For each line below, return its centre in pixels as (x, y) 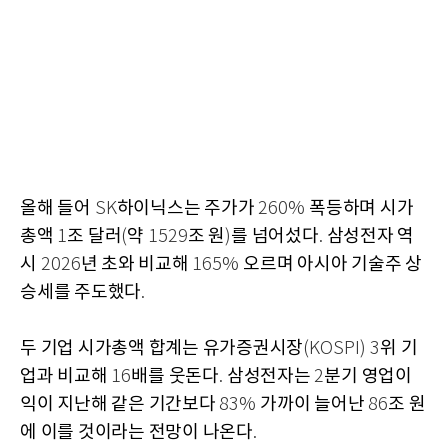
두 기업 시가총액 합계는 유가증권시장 (161, 349)
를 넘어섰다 (275, 237)
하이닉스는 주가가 (187, 209)
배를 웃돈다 (175, 377)
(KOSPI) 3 (341, 349)
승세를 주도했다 (80, 293)
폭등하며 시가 (361, 209)
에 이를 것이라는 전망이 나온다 (136, 433)
